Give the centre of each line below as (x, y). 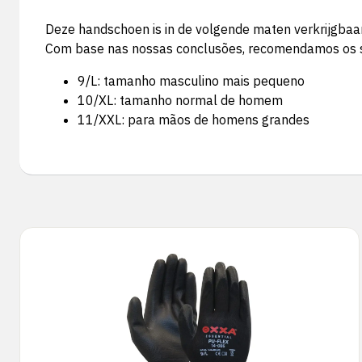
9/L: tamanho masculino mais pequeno (191, 81)
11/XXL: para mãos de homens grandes (194, 120)
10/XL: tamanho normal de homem (180, 100)
